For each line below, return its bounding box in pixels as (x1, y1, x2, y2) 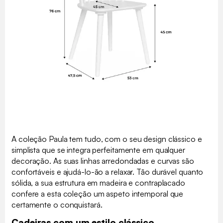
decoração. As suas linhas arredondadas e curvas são (11, 155, 194, 166)
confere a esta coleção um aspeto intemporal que (11, 188, 184, 199)
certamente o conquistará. (11, 199, 103, 210)
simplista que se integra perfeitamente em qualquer (11, 144, 185, 155)
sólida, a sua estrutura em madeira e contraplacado (11, 177, 185, 188)
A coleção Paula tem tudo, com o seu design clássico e (11, 133, 202, 144)
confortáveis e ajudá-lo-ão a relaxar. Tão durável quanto (11, 166, 204, 177)
